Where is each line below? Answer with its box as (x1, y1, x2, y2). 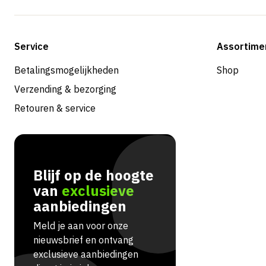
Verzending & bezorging (14, 83, 116, 96)
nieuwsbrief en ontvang (33, 234, 134, 246)
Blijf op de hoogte (33, 166, 154, 185)
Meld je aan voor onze (33, 220, 128, 232)
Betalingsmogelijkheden (14, 64, 119, 77)
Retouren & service (14, 102, 96, 115)
